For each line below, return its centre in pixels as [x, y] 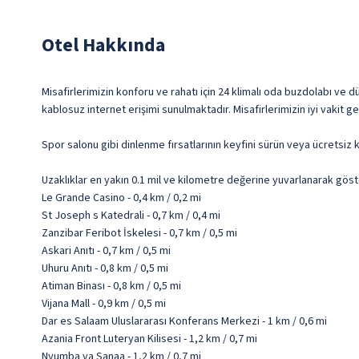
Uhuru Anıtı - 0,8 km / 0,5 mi [105, 269]
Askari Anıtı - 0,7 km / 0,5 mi [106, 251]
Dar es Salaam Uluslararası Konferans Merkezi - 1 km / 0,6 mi [184, 322]
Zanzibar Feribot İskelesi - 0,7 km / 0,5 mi [139, 234]
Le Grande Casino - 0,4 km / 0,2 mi [121, 198]
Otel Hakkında [103, 46]
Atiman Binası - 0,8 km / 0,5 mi [111, 286]
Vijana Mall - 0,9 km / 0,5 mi [104, 304]
